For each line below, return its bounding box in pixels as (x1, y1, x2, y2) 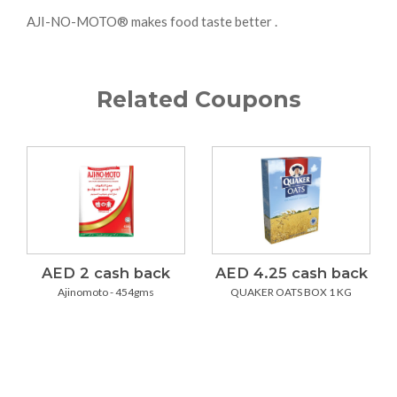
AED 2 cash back (42, 264, 170, 283)
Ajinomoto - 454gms (58, 285, 154, 300)
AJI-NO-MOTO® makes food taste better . (27, 13, 277, 30)
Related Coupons (96, 86, 301, 113)
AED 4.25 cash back (214, 264, 368, 283)
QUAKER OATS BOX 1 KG (230, 285, 352, 300)
